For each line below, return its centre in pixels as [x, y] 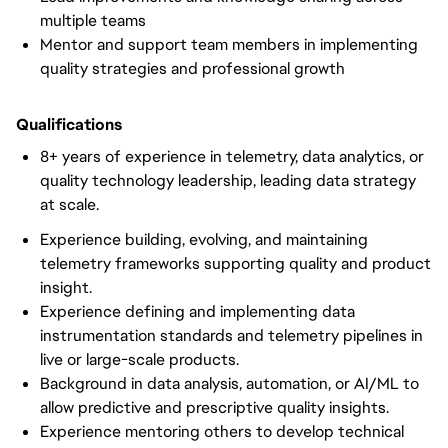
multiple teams [93, 20]
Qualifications [69, 124]
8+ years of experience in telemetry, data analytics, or [232, 156]
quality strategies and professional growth [192, 68]
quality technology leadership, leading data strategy [228, 180]
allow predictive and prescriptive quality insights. [214, 407]
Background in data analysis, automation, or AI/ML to [229, 383]
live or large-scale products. [139, 359]
